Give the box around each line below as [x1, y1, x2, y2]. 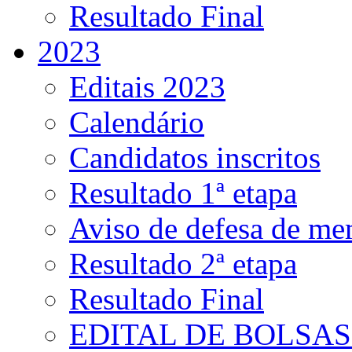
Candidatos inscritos [69, 141, 321, 175]
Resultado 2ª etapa [69, 247, 297, 281]
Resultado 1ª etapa [69, 176, 297, 211]
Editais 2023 [69, 70, 225, 104]
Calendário [69, 105, 204, 140]
